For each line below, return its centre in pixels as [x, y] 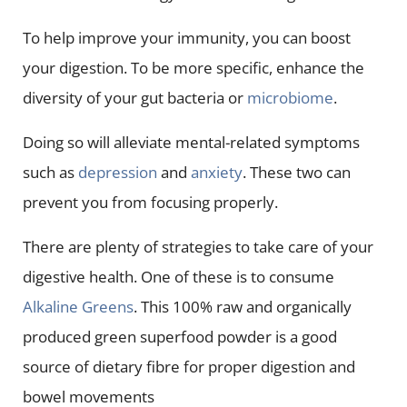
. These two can [296, 172]
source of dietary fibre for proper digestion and [189, 367]
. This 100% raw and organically [242, 307]
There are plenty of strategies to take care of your [198, 247]
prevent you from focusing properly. [150, 202]
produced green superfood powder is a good [179, 337]
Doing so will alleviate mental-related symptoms [191, 142]
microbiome [290, 98]
